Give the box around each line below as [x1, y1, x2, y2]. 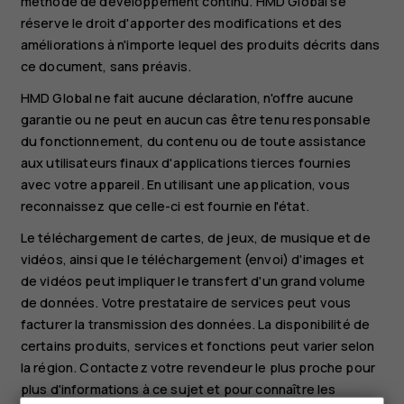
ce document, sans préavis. [20, 58, 192, 76]
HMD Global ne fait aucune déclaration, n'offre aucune [20, 89, 354, 107]
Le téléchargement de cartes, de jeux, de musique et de [20, 228, 371, 246]
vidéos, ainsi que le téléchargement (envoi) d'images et [20, 250, 364, 268]
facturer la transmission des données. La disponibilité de [20, 315, 371, 333]
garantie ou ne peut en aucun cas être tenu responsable [20, 111, 371, 129]
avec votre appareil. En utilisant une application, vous [20, 176, 350, 194]
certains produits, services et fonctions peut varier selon [20, 336, 375, 354]
